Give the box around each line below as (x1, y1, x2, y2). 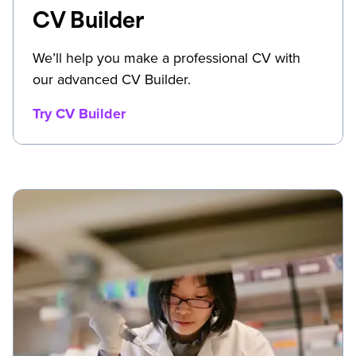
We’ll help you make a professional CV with (33, 47, 300, 68)
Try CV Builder (33, 103, 126, 124)
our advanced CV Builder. (33, 68, 191, 90)
